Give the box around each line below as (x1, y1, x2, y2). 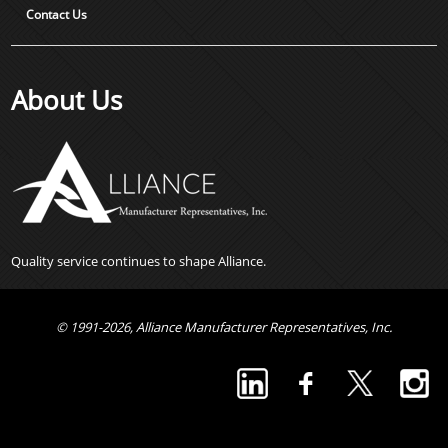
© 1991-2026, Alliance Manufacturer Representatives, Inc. (56, 317, 392, 336)
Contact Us (26, 5, 88, 23)
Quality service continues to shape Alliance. (11, 251, 267, 270)
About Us (11, 81, 123, 118)
